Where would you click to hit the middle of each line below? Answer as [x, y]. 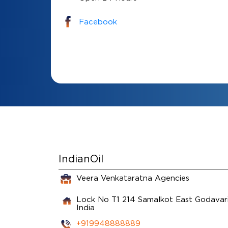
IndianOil [81, 158]
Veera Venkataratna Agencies [133, 177]
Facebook [98, 21]
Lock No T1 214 [106, 199]
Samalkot [155, 199]
